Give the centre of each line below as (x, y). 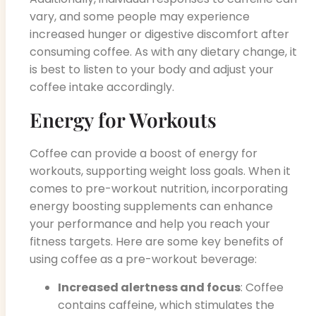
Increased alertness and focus (149, 287)
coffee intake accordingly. (102, 87)
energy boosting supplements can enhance (151, 207)
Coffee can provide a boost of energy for (144, 154)
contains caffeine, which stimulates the (166, 305)
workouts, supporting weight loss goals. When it (160, 171)
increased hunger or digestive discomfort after (159, 34)
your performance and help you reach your (150, 224)
